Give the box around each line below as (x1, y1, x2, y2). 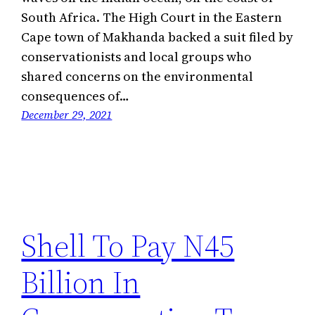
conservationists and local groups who (21, 47, 252, 65)
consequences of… (21, 86, 130, 105)
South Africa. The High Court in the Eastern (21, 8, 283, 26)
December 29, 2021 (21, 106, 112, 122)
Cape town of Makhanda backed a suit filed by (21, 27, 294, 46)
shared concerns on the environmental (21, 67, 254, 85)
